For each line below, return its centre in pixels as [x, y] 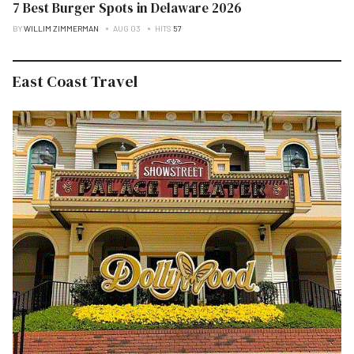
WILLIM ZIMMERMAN [61, 29]
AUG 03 [127, 29]
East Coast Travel [75, 82]
